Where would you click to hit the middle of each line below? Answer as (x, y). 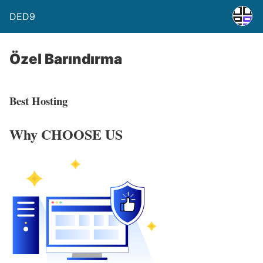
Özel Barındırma (66, 59)
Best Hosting (38, 100)
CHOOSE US (82, 134)
